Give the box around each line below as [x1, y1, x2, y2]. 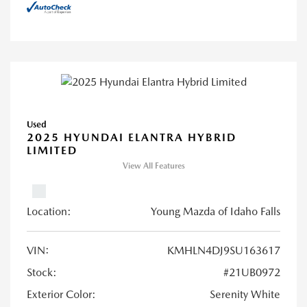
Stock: [27, 265, 57, 279]
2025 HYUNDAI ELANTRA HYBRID [27, 130, 236, 144]
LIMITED [27, 143, 77, 157]
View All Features [122, 160, 185, 171]
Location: [27, 204, 71, 218]
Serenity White [210, 287, 280, 301]
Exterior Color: [27, 287, 96, 301]
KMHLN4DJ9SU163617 [167, 243, 280, 257]
